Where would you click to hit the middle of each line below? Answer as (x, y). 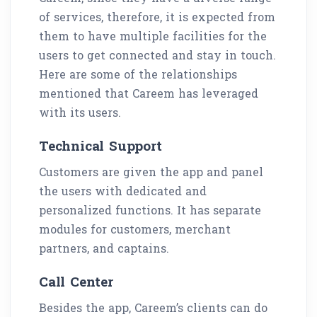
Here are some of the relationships (138, 74)
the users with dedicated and (123, 190)
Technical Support (100, 145)
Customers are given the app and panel (151, 171)
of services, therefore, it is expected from (157, 16)
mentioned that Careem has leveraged (149, 93)
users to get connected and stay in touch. (157, 54)
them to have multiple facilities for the (153, 35)
